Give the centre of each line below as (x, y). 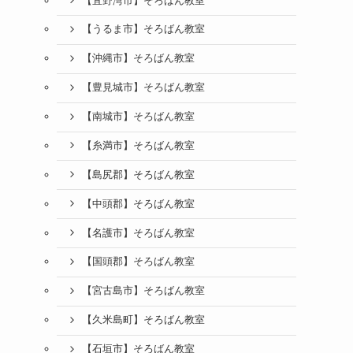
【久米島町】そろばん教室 (143, 320)
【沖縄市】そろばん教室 (138, 59)
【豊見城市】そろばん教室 (143, 88)
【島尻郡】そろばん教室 (138, 175)
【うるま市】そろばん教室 (143, 30)
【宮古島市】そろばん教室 (143, 291)
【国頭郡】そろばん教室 (138, 262)
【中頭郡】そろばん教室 (138, 204)
